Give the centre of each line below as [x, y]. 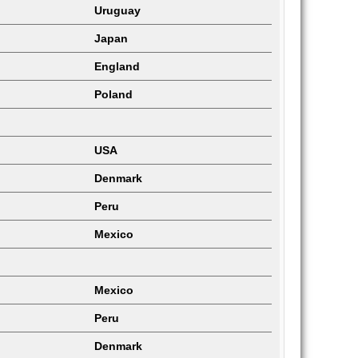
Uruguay [117, 10]
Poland [113, 94]
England [117, 66]
